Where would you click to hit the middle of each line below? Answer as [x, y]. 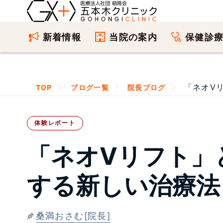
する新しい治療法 [123, 185]
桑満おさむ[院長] [73, 216]
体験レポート [55, 123]
